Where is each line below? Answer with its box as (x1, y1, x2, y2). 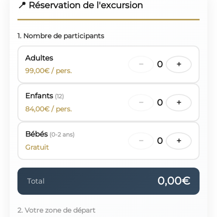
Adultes (25, 53, 53, 62)
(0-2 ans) (49, 131, 75, 138)
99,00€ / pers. (25, 66, 72, 75)
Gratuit (25, 143, 49, 152)
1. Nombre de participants (17, 31, 104, 40)
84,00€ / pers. (25, 105, 72, 113)
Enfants (25, 91, 55, 100)
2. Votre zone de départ (17, 206, 95, 215)
